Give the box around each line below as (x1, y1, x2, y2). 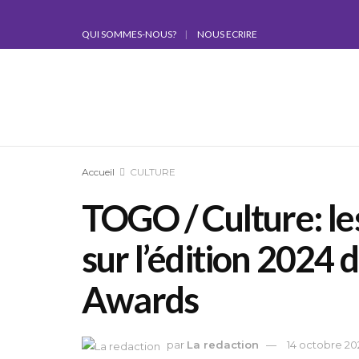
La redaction (187, 338, 259, 351)
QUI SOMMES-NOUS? (82, 28, 176, 40)
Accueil (82, 166, 115, 178)
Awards (82, 278, 199, 321)
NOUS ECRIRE (197, 28, 257, 40)
